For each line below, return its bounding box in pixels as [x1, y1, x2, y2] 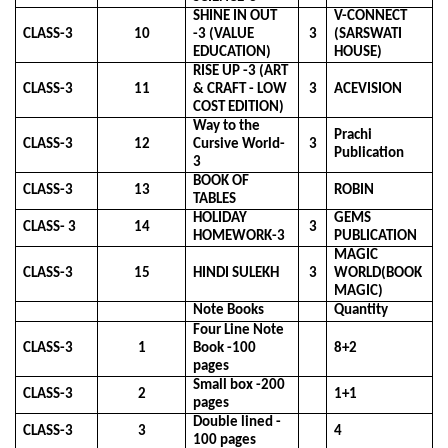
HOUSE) [334, 45, 383, 61]
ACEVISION [334, 82, 403, 98]
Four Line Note [193, 323, 285, 339]
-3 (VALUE [193, 27, 255, 43]
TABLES [193, 192, 237, 208]
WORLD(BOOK [334, 266, 423, 282]
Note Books [193, 303, 265, 319]
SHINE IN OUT [193, 9, 278, 25]
